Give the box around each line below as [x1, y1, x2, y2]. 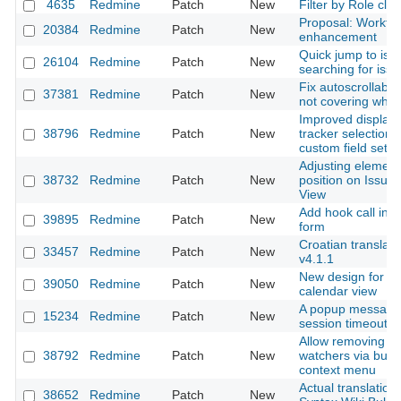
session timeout [299, 316, 388, 331]
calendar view [299, 284, 377, 299]
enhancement [299, 30, 377, 45]
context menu [299, 363, 376, 378]
